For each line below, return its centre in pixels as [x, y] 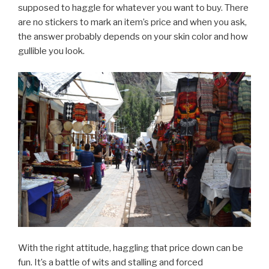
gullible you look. [51, 51]
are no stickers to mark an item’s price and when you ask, [132, 23]
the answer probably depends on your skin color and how [133, 37]
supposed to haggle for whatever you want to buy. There [133, 8]
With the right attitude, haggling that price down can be [131, 248]
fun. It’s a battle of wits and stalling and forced [110, 262]
